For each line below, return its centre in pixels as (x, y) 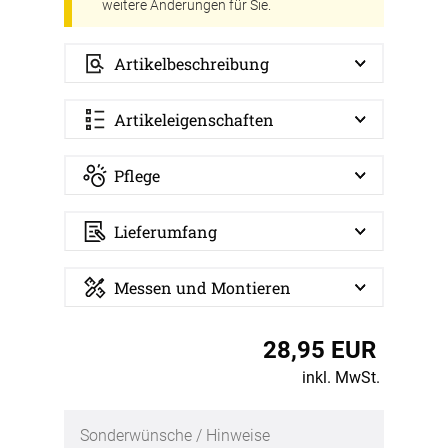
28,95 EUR (319, 349)
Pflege (137, 175)
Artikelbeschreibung (191, 63)
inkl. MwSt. (341, 377)
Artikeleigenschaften (194, 119)
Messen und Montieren (202, 287)
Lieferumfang (165, 231)
